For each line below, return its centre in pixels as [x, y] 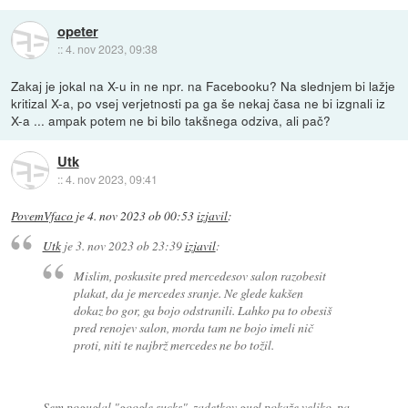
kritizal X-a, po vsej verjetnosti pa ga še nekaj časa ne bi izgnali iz [199, 102]
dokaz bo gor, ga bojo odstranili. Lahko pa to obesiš [203, 310]
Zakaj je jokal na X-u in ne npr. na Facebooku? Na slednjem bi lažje [204, 85]
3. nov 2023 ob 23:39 [128, 246]
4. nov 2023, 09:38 [111, 49]
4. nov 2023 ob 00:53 [141, 215]
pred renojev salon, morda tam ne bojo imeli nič [194, 327]
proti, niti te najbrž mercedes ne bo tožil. [174, 344]
